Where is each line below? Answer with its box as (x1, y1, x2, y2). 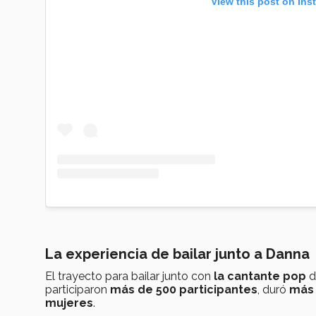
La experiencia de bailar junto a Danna (45, 245, 313, 263)
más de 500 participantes (110, 283, 257, 297)
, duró (257, 283, 289, 297)
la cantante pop (211, 269, 309, 284)
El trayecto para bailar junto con (45, 269, 211, 284)
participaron (45, 283, 110, 297)
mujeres (45, 296, 93, 310)
